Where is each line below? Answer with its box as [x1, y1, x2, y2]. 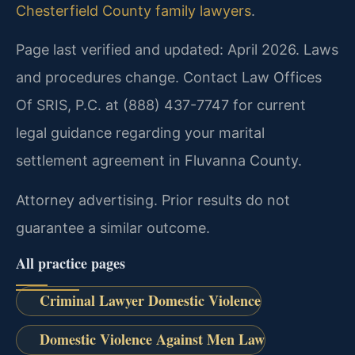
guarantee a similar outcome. [16, 219, 210, 236]
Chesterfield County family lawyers [16, 2, 251, 19]
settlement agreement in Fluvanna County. [16, 152, 302, 170]
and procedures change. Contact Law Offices [16, 69, 322, 86]
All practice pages [16, 253, 125, 274]
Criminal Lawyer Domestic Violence [39, 290, 261, 311]
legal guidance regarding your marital [16, 124, 265, 142]
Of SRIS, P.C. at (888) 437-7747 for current [16, 97, 306, 114]
